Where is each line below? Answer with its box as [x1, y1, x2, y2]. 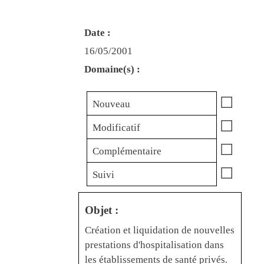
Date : [84, 27, 111, 38]
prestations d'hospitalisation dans [85, 239, 224, 250]
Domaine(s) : [84, 63, 140, 75]
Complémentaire [93, 145, 161, 157]
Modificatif [93, 121, 140, 133]
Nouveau [93, 98, 130, 110]
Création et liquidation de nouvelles [85, 224, 235, 236]
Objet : [85, 203, 118, 216]
